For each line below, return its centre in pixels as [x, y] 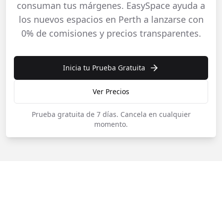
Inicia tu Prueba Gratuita [104, 68]
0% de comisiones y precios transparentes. [111, 33]
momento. [111, 124]
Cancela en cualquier [155, 114]
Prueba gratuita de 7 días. [75, 114]
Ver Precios [111, 91]
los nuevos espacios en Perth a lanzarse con [111, 19]
